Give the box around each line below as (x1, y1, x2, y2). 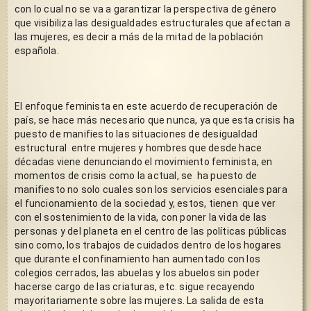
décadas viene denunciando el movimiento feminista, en (15, 155, 273, 167)
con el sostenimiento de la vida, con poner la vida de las (15, 211, 267, 223)
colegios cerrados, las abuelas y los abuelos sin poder (15, 267, 260, 278)
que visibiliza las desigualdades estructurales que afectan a (15, 17, 290, 28)
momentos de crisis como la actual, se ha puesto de (15, 169, 258, 181)
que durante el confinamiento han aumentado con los (15, 253, 260, 264)
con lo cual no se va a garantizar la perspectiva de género (15, 3, 277, 15)
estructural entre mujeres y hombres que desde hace (15, 142, 262, 153)
